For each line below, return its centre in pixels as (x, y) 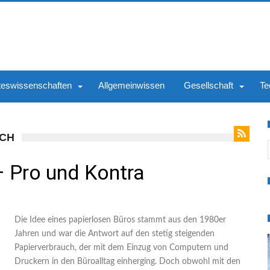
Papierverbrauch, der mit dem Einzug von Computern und (121, 248)
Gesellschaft (209, 85)
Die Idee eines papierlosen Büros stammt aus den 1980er (120, 220)
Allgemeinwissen (131, 85)
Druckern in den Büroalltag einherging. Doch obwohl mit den (127, 262)
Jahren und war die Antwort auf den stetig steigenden (115, 234)
